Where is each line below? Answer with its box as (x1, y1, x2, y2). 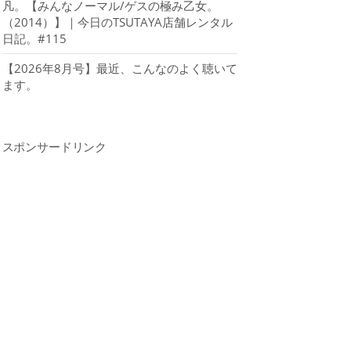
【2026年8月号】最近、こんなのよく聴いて (2, 60, 237, 77)
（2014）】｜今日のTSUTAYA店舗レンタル (2, 14, 233, 31)
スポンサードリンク (2, 139, 107, 155)
